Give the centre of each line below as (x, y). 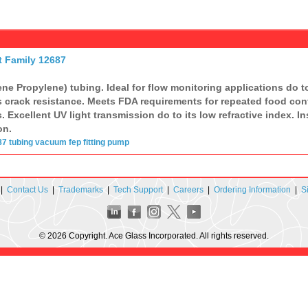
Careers (188, 189)
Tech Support (138, 189)
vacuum (51, 142)
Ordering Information (252, 189)
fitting (94, 142)
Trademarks (80, 189)
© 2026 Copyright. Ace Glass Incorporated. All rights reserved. (154, 235)
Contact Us (27, 189)
